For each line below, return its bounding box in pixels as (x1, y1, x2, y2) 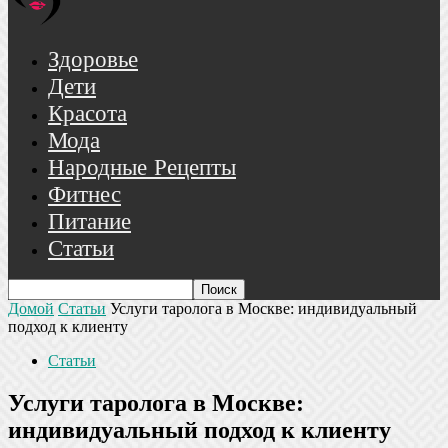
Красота (48, 102, 127, 127)
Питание (48, 210, 131, 235)
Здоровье (48, 48, 138, 73)
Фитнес (48, 183, 121, 208)
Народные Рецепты (48, 156, 236, 181)
